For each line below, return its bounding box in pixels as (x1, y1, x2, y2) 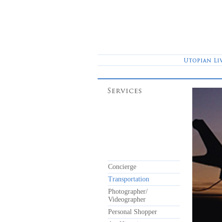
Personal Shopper (108, 208, 157, 216)
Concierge (108, 163, 136, 170)
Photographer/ (108, 188, 148, 195)
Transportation (108, 175, 149, 183)
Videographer (108, 196, 146, 203)
